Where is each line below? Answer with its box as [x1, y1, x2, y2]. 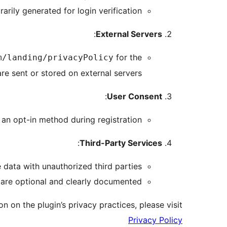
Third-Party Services [80, 138, 162, 148]
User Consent [107, 91, 162, 102]
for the [113, 52, 142, 63]
